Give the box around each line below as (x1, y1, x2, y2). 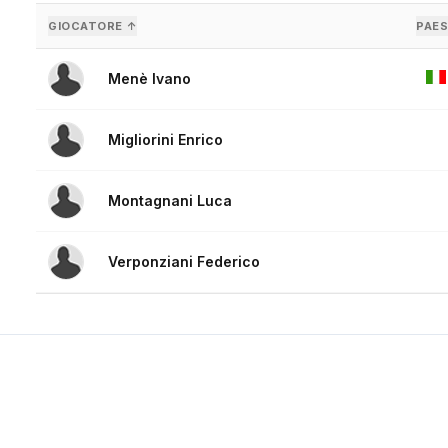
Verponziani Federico (108, 253, 260, 271)
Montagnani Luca (108, 192, 232, 210)
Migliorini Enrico (108, 131, 223, 149)
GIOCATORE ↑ (48, 19, 138, 34)
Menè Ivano (108, 70, 191, 88)
